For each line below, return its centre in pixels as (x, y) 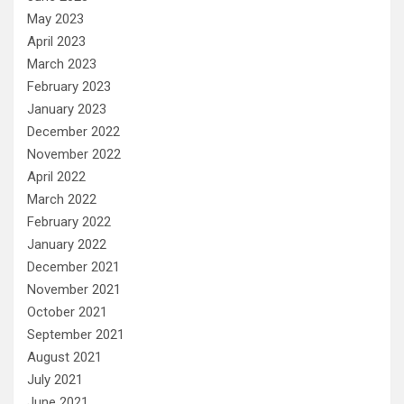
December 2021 (73, 266)
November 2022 (74, 154)
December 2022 (73, 131)
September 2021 (76, 334)
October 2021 (67, 312)
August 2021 (64, 357)
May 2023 (55, 18)
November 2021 (74, 289)
